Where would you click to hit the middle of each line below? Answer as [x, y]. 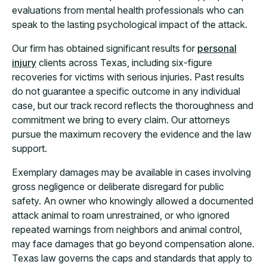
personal [217, 49]
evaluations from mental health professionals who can [128, 10]
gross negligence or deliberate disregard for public [118, 187]
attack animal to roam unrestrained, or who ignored [121, 215]
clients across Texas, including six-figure [124, 63]
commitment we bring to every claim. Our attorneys [121, 120]
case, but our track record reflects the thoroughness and [133, 106]
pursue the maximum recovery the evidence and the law [132, 134]
